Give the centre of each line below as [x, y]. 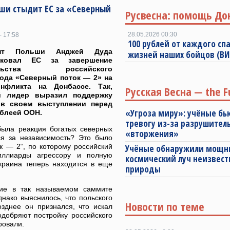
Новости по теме [165, 206]
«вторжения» [152, 134]
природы [143, 169]
